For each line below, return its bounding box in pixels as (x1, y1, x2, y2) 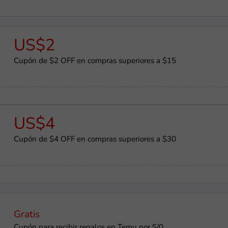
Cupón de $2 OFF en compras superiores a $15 (13, 57, 176, 65)
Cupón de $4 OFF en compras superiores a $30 (13, 135, 176, 144)
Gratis (13, 210, 40, 220)
